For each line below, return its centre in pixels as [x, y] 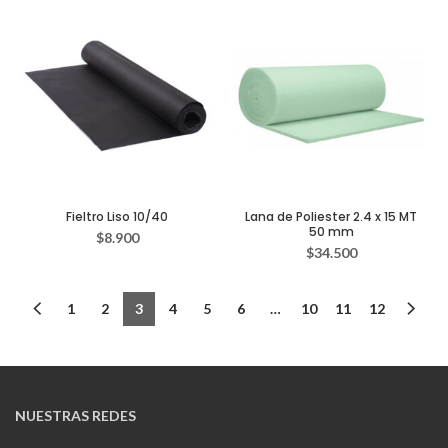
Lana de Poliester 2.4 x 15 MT [331, 216]
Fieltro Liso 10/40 [117, 216]
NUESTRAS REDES [75, 415]
